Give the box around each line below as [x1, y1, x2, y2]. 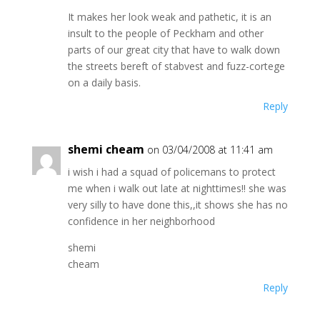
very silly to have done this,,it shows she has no [67, 198, 288, 211]
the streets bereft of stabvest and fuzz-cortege [67, 59, 285, 73]
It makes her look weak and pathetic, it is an [67, 10, 271, 24]
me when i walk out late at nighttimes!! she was [67, 181, 286, 195]
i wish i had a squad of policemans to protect [67, 165, 276, 179]
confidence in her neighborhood [67, 214, 215, 228]
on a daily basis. [67, 76, 141, 89]
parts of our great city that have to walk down [67, 43, 280, 56]
